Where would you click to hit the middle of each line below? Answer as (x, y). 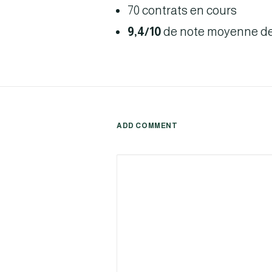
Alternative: (148, 143)
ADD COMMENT (147, 126)
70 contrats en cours (182, 10)
